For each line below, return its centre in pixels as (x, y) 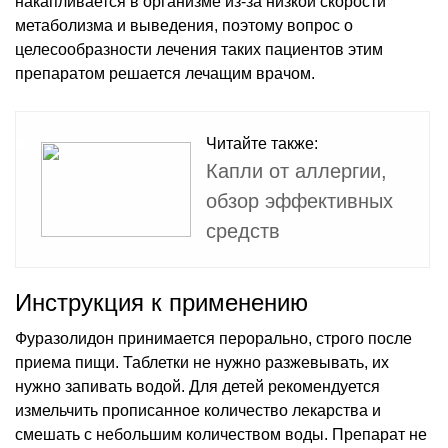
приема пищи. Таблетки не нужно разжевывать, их (202, 362)
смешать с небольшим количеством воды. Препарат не (221, 434)
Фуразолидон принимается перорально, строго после (213, 338)
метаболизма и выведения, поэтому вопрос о (184, 25)
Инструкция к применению (161, 302)
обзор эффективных (299, 200)
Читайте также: (262, 143)
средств (243, 230)
